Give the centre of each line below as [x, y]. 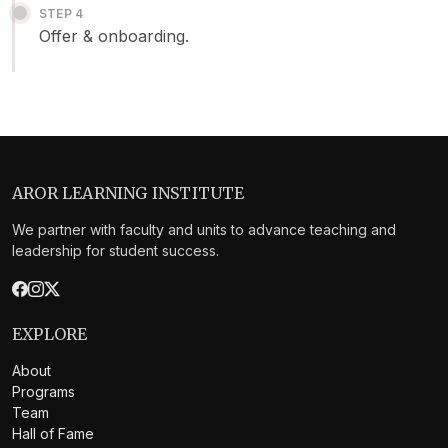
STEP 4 [61, 13]
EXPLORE [50, 333]
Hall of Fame [53, 433]
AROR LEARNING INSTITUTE [128, 192]
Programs [43, 391]
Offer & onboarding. [114, 35]
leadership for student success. [115, 250]
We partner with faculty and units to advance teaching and [204, 229]
